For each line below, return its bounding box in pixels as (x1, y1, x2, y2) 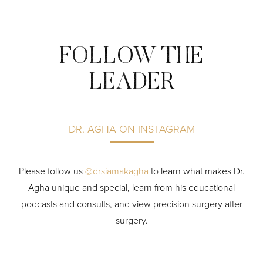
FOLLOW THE (59, 45, 204, 69)
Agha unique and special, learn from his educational (28, 180, 235, 194)
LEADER (89, 71, 174, 95)
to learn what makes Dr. (148, 164, 245, 178)
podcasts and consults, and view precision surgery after (21, 197, 242, 211)
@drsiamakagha (85, 164, 149, 178)
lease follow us (23, 164, 85, 178)
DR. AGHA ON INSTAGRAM (68, 122, 195, 137)
